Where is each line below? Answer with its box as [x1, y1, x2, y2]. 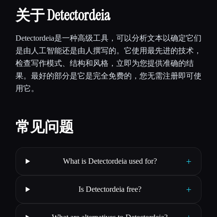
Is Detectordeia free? [78, 185, 141, 193]
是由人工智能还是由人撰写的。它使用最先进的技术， [15, 46, 201, 55]
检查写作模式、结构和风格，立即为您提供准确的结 [15, 59, 194, 67]
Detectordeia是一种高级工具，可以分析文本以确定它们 [15, 34, 201, 42]
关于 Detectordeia [15, 6, 110, 25]
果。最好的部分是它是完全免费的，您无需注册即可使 [15, 72, 201, 80]
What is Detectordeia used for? [62, 157, 157, 165]
